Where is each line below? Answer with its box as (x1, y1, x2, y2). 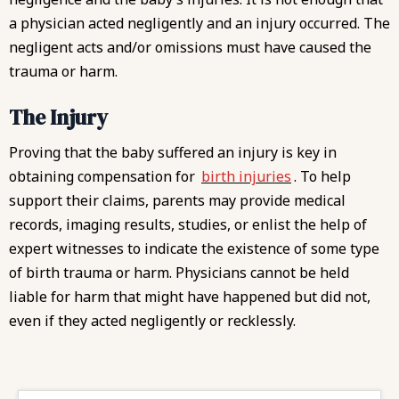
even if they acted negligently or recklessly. (9, 310, 296, 330)
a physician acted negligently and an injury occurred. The (9, 13, 390, 34)
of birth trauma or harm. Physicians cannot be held (9, 262, 349, 282)
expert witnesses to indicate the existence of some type (9, 238, 379, 258)
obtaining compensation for (9, 166, 199, 186)
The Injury (9, 103, 108, 133)
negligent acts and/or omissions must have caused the (9, 37, 371, 58)
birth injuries (201, 166, 291, 186)
